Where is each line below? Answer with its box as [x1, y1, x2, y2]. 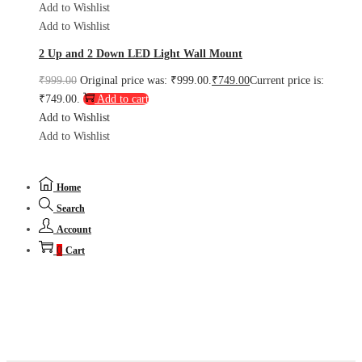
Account [57, 224, 91, 236]
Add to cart [97, 93, 149, 106]
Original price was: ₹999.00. [80, 74, 212, 87]
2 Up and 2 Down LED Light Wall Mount [39, 47, 242, 60]
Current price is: [250, 74, 324, 87]
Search [57, 203, 85, 215]
